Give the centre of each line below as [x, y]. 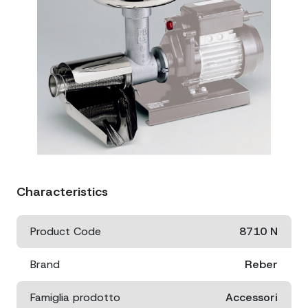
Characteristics [62, 192]
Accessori [252, 297]
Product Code [66, 231]
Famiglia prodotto [75, 297]
